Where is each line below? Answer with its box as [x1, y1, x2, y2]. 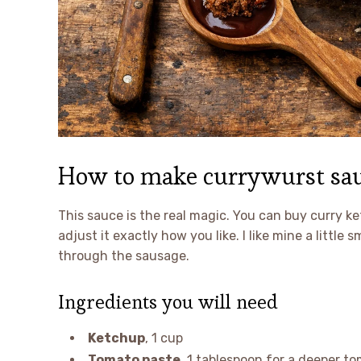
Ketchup [88, 330, 145, 346]
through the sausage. [58, 247, 189, 263]
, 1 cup [145, 330, 183, 346]
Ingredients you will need [58, 288, 278, 314]
